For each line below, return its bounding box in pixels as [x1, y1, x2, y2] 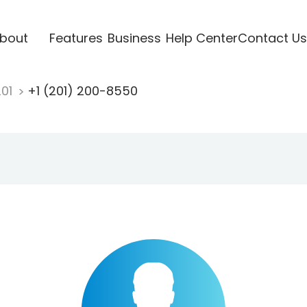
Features [49, 29, 103, 47]
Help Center [165, 29, 238, 47]
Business [107, 29, 161, 47]
